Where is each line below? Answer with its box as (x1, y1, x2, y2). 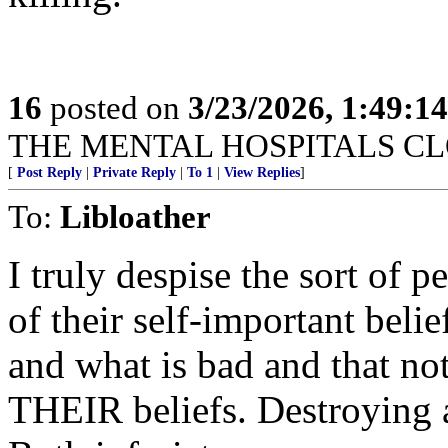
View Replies (224, 165, 300, 180)
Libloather (60, 198, 211, 235)
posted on (42, 89, 188, 126)
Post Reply (17, 165, 82, 180)
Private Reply (93, 165, 176, 180)
